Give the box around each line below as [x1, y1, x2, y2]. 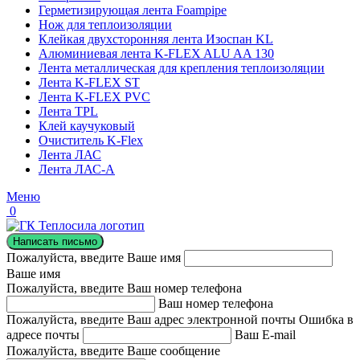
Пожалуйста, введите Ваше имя [6, 251, 181, 264]
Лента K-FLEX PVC [39, 90, 150, 104]
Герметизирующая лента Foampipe [39, 3, 227, 17]
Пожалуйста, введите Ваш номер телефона [6, 281, 242, 295]
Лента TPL [39, 104, 98, 118]
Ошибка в [299, 313, 354, 326]
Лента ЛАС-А [39, 162, 115, 176]
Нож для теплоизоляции [39, 18, 172, 31]
